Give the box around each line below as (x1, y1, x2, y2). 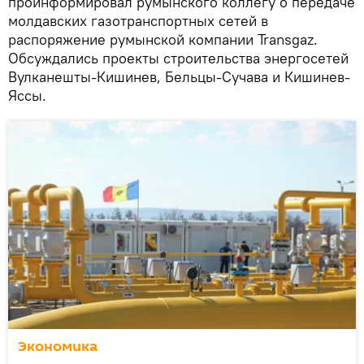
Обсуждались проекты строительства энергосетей (8, 48, 349, 67)
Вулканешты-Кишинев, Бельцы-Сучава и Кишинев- (8, 67, 350, 86)
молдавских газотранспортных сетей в (8, 11, 268, 30)
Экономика (18, 336, 97, 357)
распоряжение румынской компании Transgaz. (8, 29, 318, 49)
